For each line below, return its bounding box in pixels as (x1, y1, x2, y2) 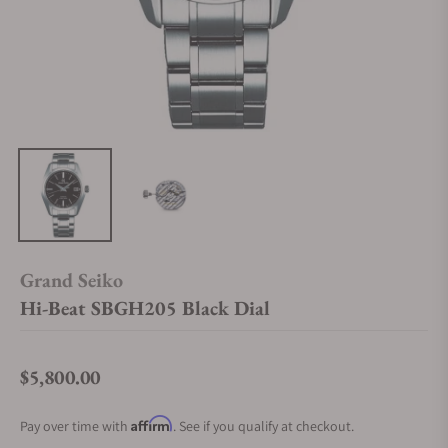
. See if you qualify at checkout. (173, 417, 354, 435)
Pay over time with (20, 417, 131, 435)
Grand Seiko (20, 267, 123, 293)
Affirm (131, 415, 173, 432)
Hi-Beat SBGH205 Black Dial (20, 295, 270, 321)
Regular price (19, 377, 106, 399)
